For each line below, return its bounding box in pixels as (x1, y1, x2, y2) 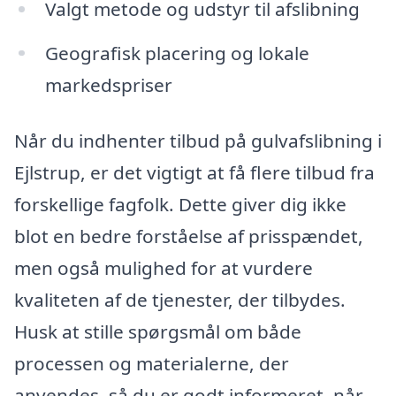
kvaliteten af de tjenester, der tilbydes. (14, 287, 346, 313)
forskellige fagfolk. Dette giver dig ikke (14, 192, 346, 217)
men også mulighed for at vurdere (14, 255, 313, 281)
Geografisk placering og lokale (44, 40, 309, 65)
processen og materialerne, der (14, 351, 289, 377)
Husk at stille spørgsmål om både (14, 319, 301, 345)
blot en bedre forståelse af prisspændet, (14, 224, 363, 249)
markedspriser (44, 72, 172, 97)
